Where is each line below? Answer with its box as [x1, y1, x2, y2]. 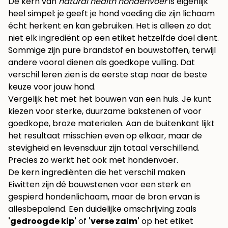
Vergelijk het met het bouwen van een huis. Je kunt [8, 93, 211, 105]
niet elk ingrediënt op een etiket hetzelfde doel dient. [8, 32, 219, 44]
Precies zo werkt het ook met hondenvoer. [8, 154, 178, 166]
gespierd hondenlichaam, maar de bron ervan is [8, 191, 200, 203]
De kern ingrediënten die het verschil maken [8, 166, 185, 179]
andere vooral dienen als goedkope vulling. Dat [8, 56, 195, 69]
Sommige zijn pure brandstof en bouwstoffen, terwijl [8, 44, 216, 56]
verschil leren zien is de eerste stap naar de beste [8, 69, 207, 81]
